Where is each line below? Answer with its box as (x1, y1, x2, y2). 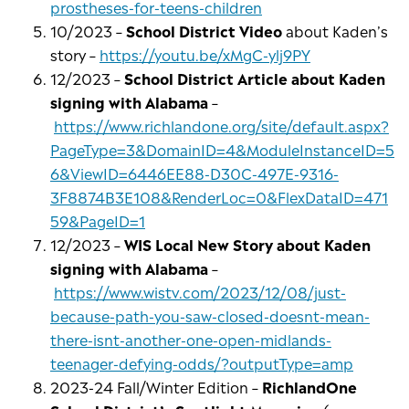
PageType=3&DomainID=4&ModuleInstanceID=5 (50, 138, 394, 161)
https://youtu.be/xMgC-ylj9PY (100, 43, 310, 66)
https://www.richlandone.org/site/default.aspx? (54, 114, 389, 137)
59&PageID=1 (50, 209, 145, 232)
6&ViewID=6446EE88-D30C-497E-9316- (50, 162, 339, 184)
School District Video (126, 19, 282, 42)
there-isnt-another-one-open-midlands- (50, 328, 331, 351)
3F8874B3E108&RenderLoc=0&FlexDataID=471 (50, 185, 388, 208)
